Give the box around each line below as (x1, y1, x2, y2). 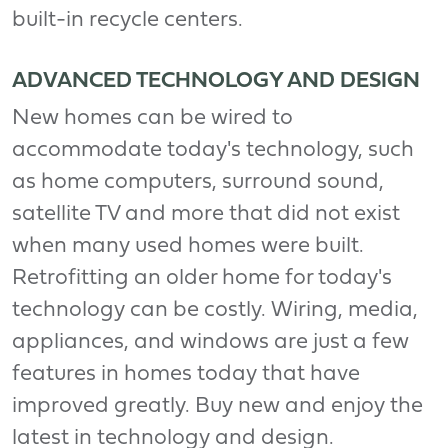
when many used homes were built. (12, 235, 364, 257)
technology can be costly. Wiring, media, (12, 299, 418, 321)
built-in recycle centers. (12, 9, 243, 31)
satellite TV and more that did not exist (12, 203, 400, 225)
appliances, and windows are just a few (12, 331, 409, 353)
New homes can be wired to (12, 107, 293, 129)
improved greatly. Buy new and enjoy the (12, 395, 423, 417)
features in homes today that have (12, 363, 360, 385)
